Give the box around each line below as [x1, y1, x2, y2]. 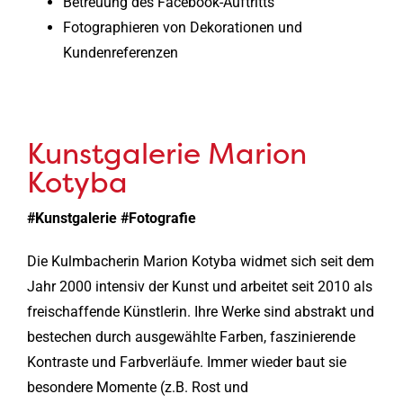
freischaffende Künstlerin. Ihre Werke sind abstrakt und [26, 302, 374, 320]
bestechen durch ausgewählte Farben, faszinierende [26, 327, 355, 345]
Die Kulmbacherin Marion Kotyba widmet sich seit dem [26, 252, 374, 270]
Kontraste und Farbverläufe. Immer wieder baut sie [26, 353, 346, 371]
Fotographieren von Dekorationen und [62, 18, 302, 36]
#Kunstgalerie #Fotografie [26, 209, 196, 227]
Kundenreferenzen [62, 43, 178, 61]
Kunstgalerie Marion [26, 134, 307, 174]
